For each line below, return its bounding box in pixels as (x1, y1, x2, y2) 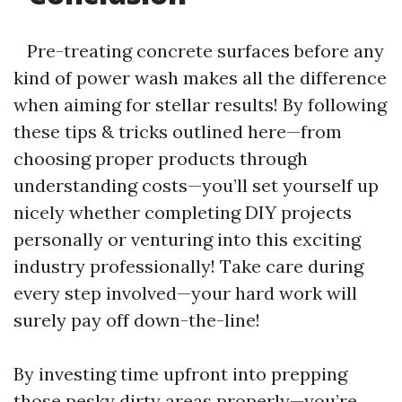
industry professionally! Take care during (13, 255, 363, 277)
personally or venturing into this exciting (13, 228, 361, 250)
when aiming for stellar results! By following (13, 93, 387, 116)
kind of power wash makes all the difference (13, 66, 387, 89)
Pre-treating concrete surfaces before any (13, 39, 384, 62)
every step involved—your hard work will (13, 282, 357, 304)
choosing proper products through (13, 147, 308, 170)
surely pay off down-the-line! (13, 309, 260, 331)
